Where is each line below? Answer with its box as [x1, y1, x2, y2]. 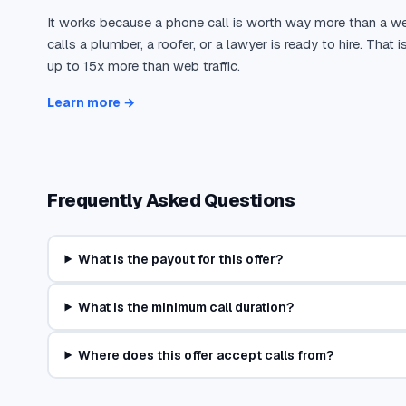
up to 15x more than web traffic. [47, 57, 240, 74]
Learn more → [47, 94, 135, 111]
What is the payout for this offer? [78, 250, 284, 267]
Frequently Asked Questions [47, 188, 295, 212]
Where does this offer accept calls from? [78, 346, 334, 363]
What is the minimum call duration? [78, 298, 295, 315]
